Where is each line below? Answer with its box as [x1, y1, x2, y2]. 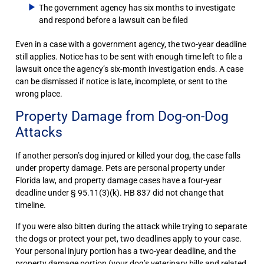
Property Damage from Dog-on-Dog [15, 108, 229, 125]
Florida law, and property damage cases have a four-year [15, 176, 222, 186]
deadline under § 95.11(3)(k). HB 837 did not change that [15, 188, 224, 199]
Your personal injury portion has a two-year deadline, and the [15, 246, 236, 256]
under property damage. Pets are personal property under [15, 163, 225, 174]
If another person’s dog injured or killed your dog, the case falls [15, 151, 240, 161]
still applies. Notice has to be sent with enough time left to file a [15, 52, 243, 62]
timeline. [15, 200, 46, 211]
